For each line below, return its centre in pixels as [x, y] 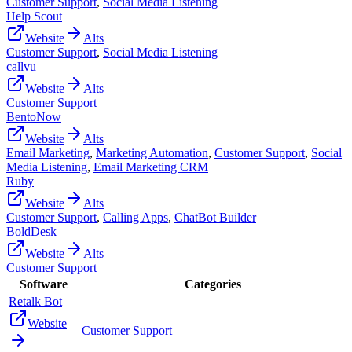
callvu [21, 66]
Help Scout [34, 16]
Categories [213, 284]
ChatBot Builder [215, 217]
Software [44, 284]
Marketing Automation [152, 152]
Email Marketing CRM [151, 167]
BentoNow [34, 116]
